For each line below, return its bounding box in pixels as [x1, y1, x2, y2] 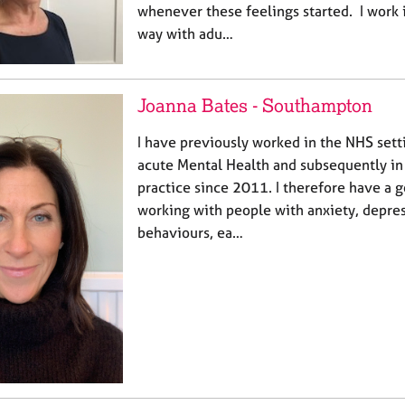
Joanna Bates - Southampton [137, 94, 372, 118]
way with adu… [137, 24, 233, 42]
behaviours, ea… [137, 223, 243, 242]
